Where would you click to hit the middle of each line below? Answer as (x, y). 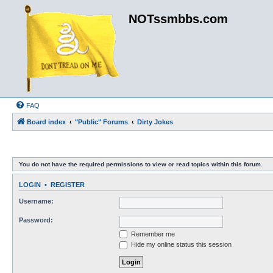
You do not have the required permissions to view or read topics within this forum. (141, 164)
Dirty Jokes (155, 122)
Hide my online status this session (180, 245)
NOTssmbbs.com (178, 19)
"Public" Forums (101, 122)
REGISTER (68, 185)
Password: (36, 220)
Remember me (152, 234)
